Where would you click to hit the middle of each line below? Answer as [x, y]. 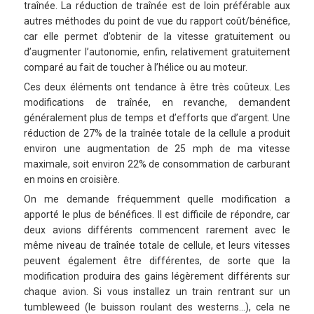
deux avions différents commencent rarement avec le [157, 230]
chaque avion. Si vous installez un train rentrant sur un [157, 291]
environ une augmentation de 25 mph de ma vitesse [157, 148]
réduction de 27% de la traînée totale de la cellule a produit [157, 133]
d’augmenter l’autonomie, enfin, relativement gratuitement [157, 52]
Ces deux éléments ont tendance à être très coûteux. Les [157, 87]
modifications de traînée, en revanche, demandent [157, 102]
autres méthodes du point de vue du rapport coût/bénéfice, [157, 21]
